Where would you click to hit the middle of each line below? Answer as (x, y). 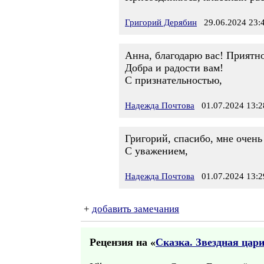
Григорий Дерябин (161, 22)
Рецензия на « (123, 242)
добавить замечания (136, 209)
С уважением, (156, 151)
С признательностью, (174, 80)
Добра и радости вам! (174, 68)
